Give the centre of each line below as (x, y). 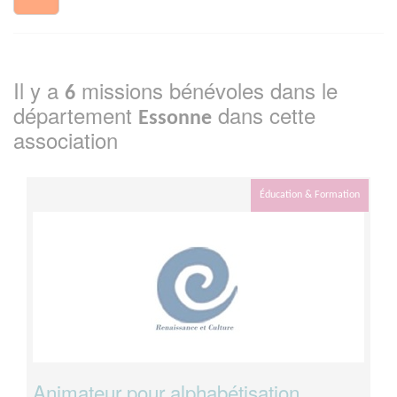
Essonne (175, 119)
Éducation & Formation (310, 195)
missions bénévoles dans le (206, 90)
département (76, 115)
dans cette (264, 115)
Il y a (39, 90)
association (66, 140)
